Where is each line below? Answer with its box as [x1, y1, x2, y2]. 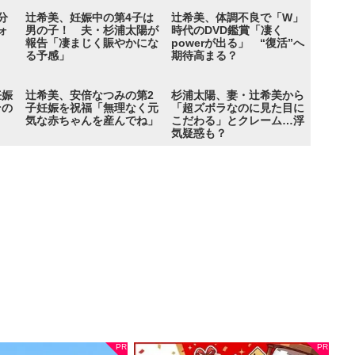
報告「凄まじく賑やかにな [25, 36, 159, 49]
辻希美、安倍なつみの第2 [25, 88, 155, 101]
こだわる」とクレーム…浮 [171, 113, 305, 127]
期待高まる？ [171, 48, 239, 62]
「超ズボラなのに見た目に [171, 101, 305, 114]
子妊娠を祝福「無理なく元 [25, 101, 159, 114]
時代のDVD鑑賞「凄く [171, 23, 284, 36]
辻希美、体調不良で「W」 [171, 10, 304, 24]
